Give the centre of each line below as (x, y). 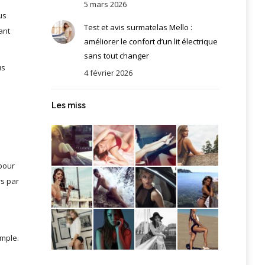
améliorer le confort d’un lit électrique (151, 41)
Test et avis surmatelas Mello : (138, 27)
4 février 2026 (108, 72)
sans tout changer (116, 55)
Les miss (68, 105)
